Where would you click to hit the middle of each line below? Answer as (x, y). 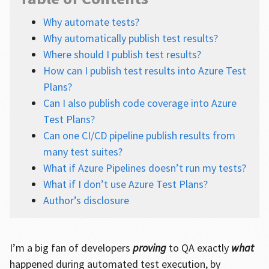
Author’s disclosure (86, 200)
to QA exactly (198, 248)
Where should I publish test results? (123, 54)
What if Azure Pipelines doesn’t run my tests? (146, 168)
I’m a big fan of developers (71, 248)
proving (149, 248)
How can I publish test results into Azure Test (144, 71)
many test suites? (84, 152)
